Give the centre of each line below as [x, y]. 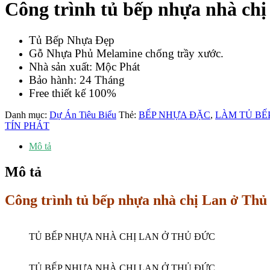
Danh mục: [27, 115]
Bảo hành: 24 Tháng [77, 80]
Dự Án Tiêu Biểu [83, 115]
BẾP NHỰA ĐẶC [174, 115]
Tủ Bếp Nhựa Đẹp [72, 40]
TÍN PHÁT [27, 125]
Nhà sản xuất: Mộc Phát [84, 66]
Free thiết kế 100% [73, 93]
